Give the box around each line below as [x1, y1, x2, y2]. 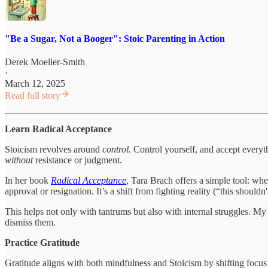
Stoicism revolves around [5, 144, 102, 155]
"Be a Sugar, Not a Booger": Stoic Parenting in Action [5, 33, 225, 44]
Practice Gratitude [5, 237, 80, 248]
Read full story [5, 90, 60, 101]
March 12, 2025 [5, 78, 65, 89]
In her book [5, 175, 51, 186]
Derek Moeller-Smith [5, 57, 85, 68]
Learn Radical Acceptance [5, 124, 112, 135]
